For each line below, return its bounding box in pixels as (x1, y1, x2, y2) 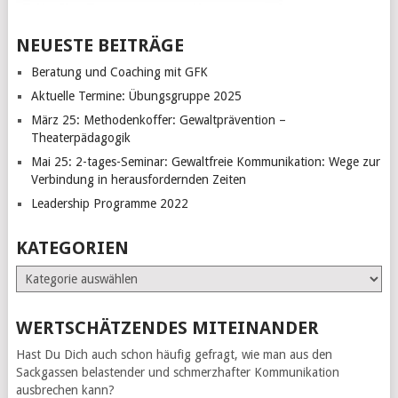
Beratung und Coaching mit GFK (30, 64, 208, 79)
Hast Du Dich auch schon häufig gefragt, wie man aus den (15, 346, 332, 362)
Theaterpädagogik (30, 130, 131, 145)
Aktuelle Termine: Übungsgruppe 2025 (30, 88, 242, 103)
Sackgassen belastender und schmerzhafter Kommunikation (15, 364, 339, 379)
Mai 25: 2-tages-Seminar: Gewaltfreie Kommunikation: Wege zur (30, 154, 380, 169)
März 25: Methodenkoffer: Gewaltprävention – (30, 112, 286, 127)
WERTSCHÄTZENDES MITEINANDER (15, 316, 319, 338)
